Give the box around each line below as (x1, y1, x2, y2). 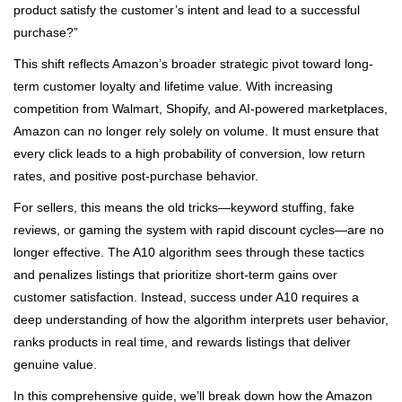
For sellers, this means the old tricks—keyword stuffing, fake (13, 200, 354, 215)
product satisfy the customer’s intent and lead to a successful (13, 3, 360, 18)
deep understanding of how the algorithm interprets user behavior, (13, 312, 389, 328)
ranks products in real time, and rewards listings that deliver (13, 335, 351, 350)
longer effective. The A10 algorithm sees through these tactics (13, 245, 364, 260)
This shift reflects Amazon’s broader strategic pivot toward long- (13, 57, 373, 72)
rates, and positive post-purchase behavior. (13, 169, 258, 184)
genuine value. (13, 357, 97, 372)
